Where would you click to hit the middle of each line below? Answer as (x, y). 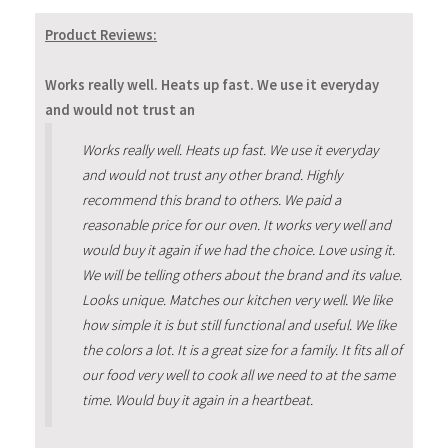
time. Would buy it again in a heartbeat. (197, 399)
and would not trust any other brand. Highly (211, 174)
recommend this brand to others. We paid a (211, 199)
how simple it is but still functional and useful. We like (238, 324)
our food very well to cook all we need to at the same (238, 374)
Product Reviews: (101, 34)
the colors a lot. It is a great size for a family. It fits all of (241, 349)
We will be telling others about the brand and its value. (241, 274)
